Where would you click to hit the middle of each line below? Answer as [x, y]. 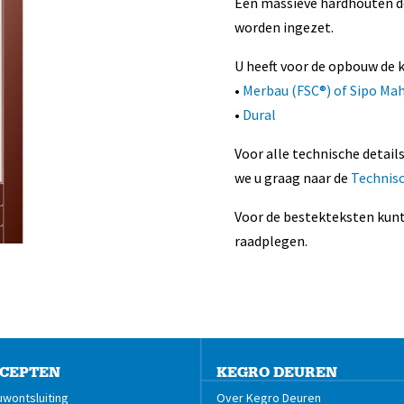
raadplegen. [271, 240]
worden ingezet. [285, 27]
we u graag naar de [293, 177]
